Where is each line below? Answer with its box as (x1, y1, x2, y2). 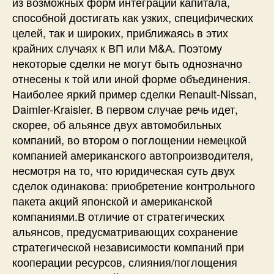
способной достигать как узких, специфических (12, 9, 253, 25)
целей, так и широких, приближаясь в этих (12, 24, 228, 40)
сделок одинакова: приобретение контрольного (12, 177, 255, 193)
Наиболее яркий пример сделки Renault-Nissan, (12, 85, 257, 102)
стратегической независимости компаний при (12, 238, 244, 254)
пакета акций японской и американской (12, 192, 212, 209)
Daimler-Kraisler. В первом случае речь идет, (12, 100, 238, 117)
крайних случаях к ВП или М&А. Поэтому (12, 39, 222, 56)
